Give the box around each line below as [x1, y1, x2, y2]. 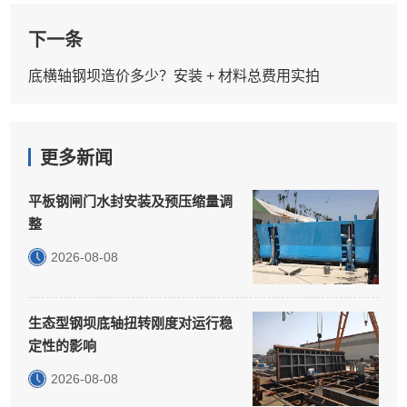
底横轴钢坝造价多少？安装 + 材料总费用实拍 [28, 67, 321, 84]
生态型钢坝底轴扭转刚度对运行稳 [28, 314, 233, 331]
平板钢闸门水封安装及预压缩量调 [28, 193, 233, 209]
